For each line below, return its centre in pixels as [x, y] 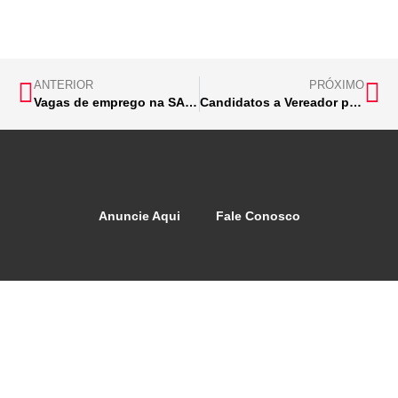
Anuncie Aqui [139, 215]
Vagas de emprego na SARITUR [191, 102]
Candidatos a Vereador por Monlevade [355, 102]
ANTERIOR [64, 84]
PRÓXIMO [337, 84]
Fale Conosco [258, 215]
